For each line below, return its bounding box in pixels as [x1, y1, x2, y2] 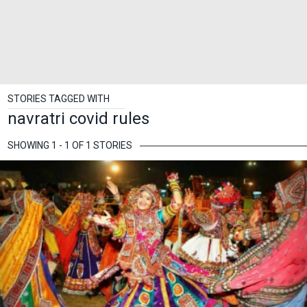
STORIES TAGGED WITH [8, 93, 110, 104]
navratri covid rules [8, 109, 149, 128]
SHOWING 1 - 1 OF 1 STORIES [8, 140, 132, 151]
